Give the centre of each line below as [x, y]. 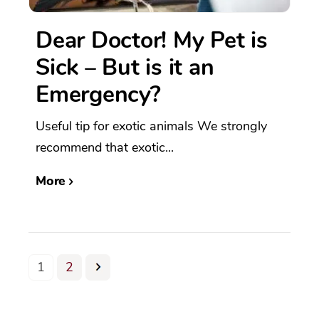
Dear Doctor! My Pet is [152, 41]
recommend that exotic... [105, 148]
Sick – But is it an [125, 68]
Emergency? [98, 95]
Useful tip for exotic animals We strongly [151, 126]
